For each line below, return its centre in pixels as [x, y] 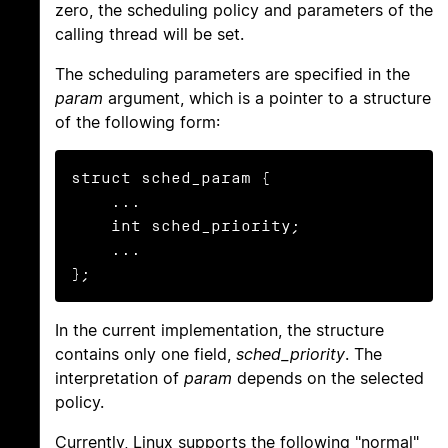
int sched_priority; [91, 226]
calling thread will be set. [149, 34]
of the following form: [137, 122]
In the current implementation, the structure [219, 330]
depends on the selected [328, 378]
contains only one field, [145, 354]
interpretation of [119, 378]
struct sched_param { [171, 178]
